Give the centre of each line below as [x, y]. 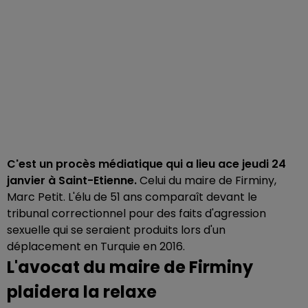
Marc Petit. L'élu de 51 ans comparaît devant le [132, 197]
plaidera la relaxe [82, 292]
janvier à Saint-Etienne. [73, 180]
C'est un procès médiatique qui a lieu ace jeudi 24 [146, 164]
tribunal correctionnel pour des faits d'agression [136, 213]
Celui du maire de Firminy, [208, 180]
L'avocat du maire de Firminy [130, 267]
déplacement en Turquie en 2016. [96, 246]
